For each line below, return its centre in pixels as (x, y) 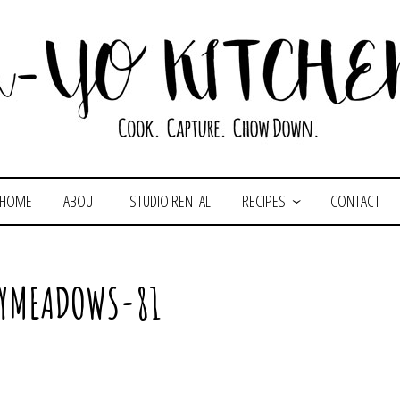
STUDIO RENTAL (171, 201)
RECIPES (263, 201)
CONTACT (355, 201)
